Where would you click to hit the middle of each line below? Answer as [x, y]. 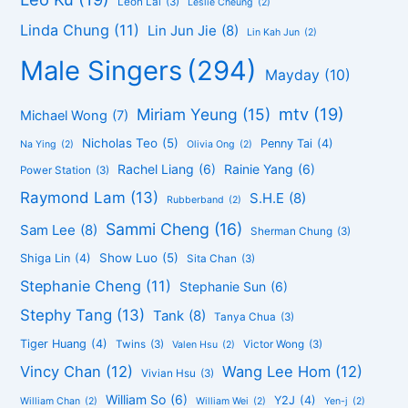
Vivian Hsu [169, 374]
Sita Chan [212, 259]
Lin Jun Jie [183, 31]
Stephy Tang [66, 316]
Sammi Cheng [158, 229]
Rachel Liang [156, 169]
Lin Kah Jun [274, 33]
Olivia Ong [211, 145]
